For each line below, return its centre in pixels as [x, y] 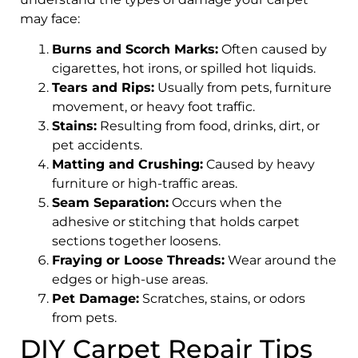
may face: [50, 18]
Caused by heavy [259, 164]
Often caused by [272, 49]
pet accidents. [97, 145]
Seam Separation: [110, 202]
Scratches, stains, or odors [222, 298]
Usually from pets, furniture [243, 87]
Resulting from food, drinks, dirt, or [208, 125]
